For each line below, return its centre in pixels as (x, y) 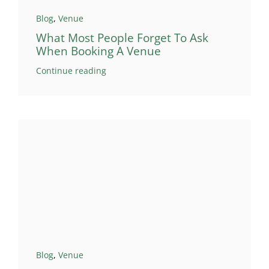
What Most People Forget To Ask (122, 38)
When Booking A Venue (98, 51)
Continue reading (71, 70)
